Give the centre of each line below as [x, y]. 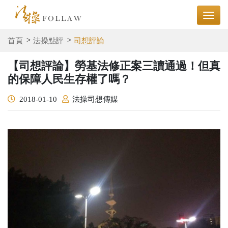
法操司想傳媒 [95, 99]
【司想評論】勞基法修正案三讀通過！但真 [114, 66]
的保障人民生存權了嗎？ [69, 79]
